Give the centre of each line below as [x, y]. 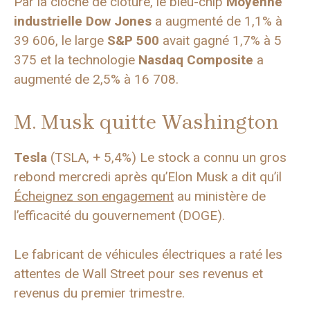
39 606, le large [61, 40]
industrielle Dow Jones [83, 21]
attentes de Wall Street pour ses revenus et [138, 274]
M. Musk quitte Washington [146, 121]
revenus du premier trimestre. [99, 293]
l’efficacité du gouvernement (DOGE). [119, 215]
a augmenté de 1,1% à [217, 21]
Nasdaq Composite [196, 60]
